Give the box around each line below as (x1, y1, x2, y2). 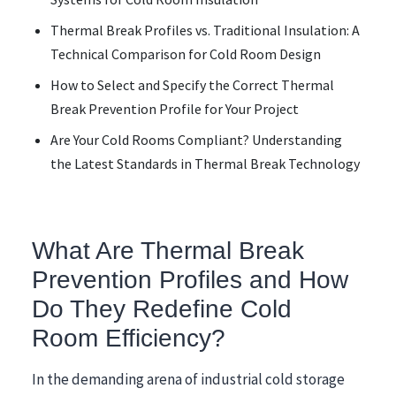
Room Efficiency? (32, 324, 225, 352)
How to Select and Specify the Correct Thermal (49, 76, 334, 94)
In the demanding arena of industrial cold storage (32, 369, 345, 389)
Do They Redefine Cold (32, 294, 292, 323)
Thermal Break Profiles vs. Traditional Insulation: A (49, 21, 360, 39)
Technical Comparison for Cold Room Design (49, 45, 321, 63)
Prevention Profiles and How (32, 265, 348, 293)
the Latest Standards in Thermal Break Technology (49, 155, 360, 172)
